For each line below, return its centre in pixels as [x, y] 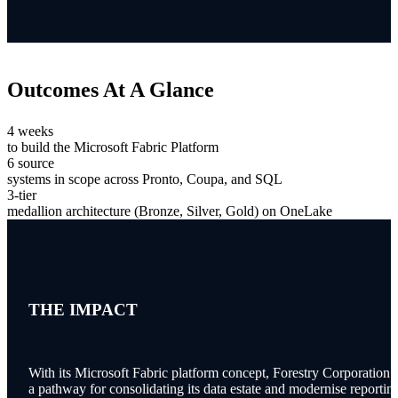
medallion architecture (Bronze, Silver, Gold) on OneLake [170, 211]
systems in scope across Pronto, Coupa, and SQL [145, 179]
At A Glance [156, 90]
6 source [31, 163]
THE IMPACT [83, 309]
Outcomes [53, 90]
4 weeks [30, 131]
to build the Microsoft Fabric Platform [113, 147]
